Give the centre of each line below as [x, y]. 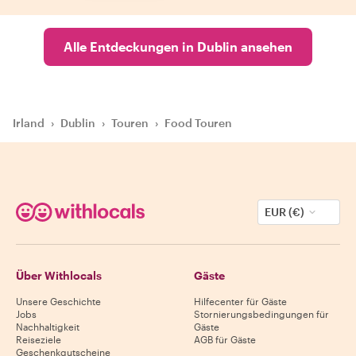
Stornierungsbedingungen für [261, 313]
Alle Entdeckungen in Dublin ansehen [178, 46]
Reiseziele [39, 339]
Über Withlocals [59, 275]
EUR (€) [284, 211]
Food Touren [198, 122]
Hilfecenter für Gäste [240, 301]
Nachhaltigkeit [48, 326]
